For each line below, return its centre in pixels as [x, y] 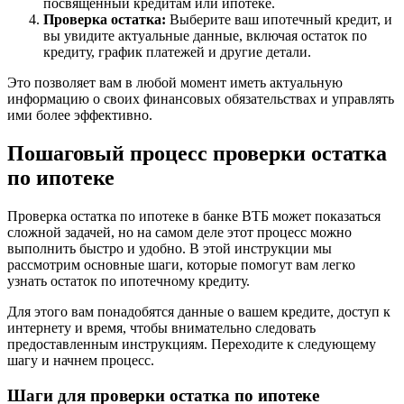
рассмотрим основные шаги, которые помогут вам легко [181, 265]
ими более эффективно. [80, 115]
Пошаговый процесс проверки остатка [197, 154]
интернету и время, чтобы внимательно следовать [161, 328]
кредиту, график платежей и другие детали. [177, 52]
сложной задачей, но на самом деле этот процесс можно [179, 233]
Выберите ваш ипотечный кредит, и [279, 20]
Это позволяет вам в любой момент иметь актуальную [175, 83]
